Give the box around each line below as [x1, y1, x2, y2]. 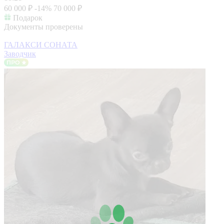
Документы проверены [4, 22, 83, 31]
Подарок [13, 13, 42, 22]
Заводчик [4, 49, 36, 58]
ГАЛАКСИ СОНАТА [4, 40, 77, 49]
